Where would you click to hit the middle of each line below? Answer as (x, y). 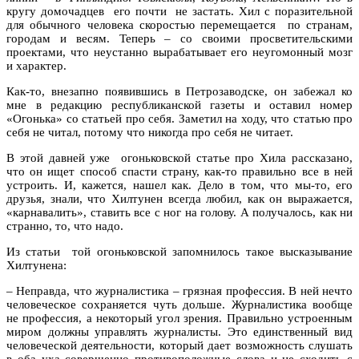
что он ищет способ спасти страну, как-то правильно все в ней (179, 171)
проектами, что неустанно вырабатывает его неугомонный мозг (179, 52)
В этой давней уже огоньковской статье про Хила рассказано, (179, 157)
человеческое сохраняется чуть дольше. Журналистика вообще (179, 304)
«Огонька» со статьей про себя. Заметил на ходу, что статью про (179, 118)
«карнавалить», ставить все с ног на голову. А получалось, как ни (179, 212)
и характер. (36, 65)
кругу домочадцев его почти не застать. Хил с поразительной (179, 11)
